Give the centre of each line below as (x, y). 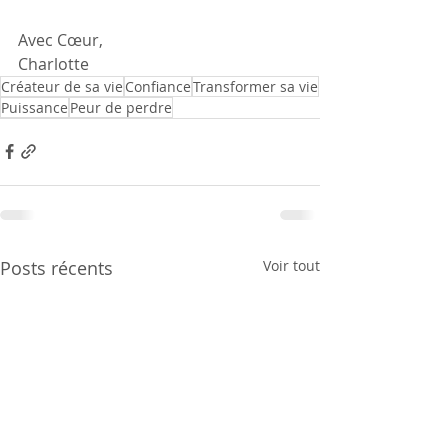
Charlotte (53, 63)
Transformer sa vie (255, 86)
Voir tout (291, 265)
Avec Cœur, (62, 39)
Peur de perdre (121, 107)
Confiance (158, 86)
